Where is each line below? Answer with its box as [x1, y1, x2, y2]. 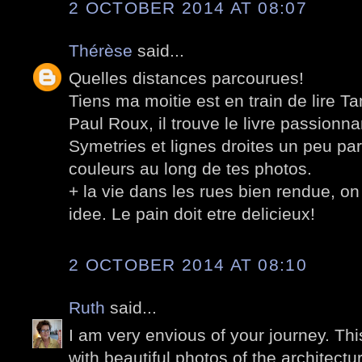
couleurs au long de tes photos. [69, 159, 312, 179]
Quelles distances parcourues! [69, 69, 304, 88]
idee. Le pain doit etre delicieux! [69, 204, 315, 224]
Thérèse [69, 40, 133, 60]
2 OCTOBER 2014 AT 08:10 [69, 255, 307, 274]
